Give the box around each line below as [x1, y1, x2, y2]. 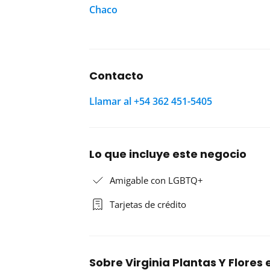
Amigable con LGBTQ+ [110, 174, 203, 187]
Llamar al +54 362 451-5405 [89, 95, 212, 108]
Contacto [89, 68, 143, 84]
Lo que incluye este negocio [89, 146, 246, 162]
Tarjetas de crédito [110, 198, 186, 211]
